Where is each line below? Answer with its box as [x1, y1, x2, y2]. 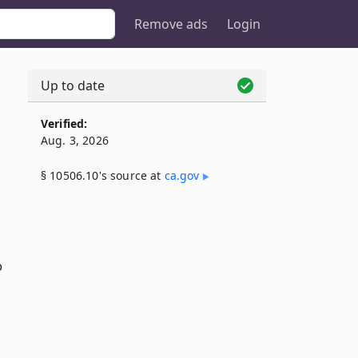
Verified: [41, 116, 88, 131]
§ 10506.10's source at [41, 168, 165, 183]
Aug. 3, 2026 [41, 133, 109, 148]
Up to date [41, 77, 105, 94]
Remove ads [134, 15, 208, 33]
